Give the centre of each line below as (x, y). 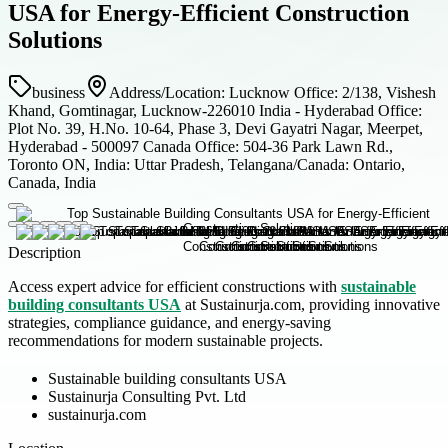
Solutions (55, 39)
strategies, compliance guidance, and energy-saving (169, 322)
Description (44, 252)
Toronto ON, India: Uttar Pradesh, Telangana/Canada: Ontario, (206, 164)
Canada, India (52, 182)
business (58, 92)
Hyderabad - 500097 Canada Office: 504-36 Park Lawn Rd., (200, 146)
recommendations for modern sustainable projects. (165, 340)
